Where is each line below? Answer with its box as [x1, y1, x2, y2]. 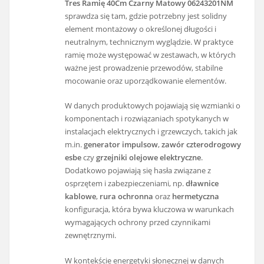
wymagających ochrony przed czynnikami [65, 217, 211, 228]
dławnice [186, 178, 219, 189]
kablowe [65, 191, 97, 202]
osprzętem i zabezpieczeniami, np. [65, 178, 186, 189]
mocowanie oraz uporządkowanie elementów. [65, 75, 227, 87]
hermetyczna [172, 191, 220, 202]
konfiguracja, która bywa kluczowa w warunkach [65, 204, 235, 215]
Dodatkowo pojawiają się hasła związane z [65, 165, 212, 176]
